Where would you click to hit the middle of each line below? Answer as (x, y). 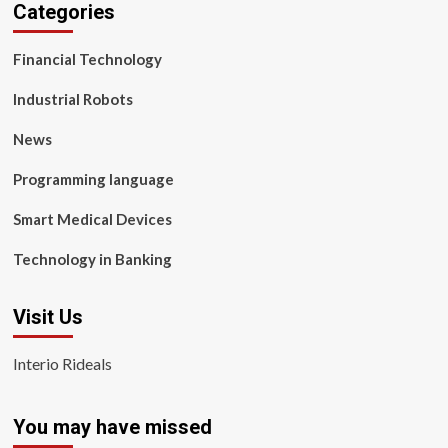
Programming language (93, 179)
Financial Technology (87, 59)
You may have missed (112, 427)
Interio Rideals (62, 363)
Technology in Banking (92, 259)
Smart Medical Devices (92, 219)
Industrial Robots (72, 99)
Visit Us (47, 317)
